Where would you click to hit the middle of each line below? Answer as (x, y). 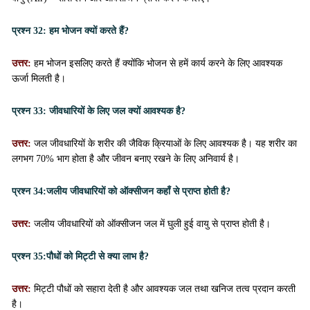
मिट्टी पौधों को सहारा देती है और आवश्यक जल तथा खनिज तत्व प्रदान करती (165, 289)
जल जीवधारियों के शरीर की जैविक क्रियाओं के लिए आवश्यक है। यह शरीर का (164, 144)
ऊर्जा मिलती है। (39, 79)
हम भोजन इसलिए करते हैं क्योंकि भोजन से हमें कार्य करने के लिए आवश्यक (158, 63)
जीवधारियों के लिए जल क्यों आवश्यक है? (116, 111)
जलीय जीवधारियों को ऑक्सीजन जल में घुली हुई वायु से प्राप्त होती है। (152, 224)
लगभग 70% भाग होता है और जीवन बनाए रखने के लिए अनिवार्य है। (126, 159)
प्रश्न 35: (29, 256)
